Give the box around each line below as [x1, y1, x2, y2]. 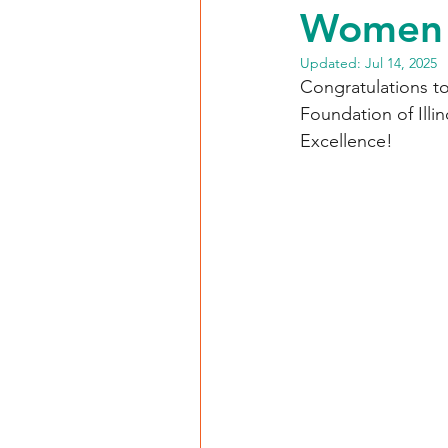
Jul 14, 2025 [365, 54, 437, 72]
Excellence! [300, 130, 393, 152]
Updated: [300, 54, 365, 72]
